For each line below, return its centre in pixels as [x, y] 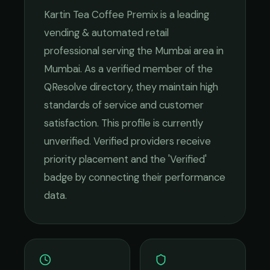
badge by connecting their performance [135, 177]
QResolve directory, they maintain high [131, 87]
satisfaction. [71, 123]
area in [207, 51]
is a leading [184, 14]
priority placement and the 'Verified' [125, 159]
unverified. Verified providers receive [127, 141]
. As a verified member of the [146, 69]
